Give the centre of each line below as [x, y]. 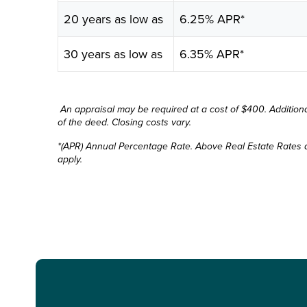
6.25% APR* [212, 19]
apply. [70, 159]
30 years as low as [113, 54]
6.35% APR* [212, 54]
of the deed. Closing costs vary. [124, 122]
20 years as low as [114, 19]
